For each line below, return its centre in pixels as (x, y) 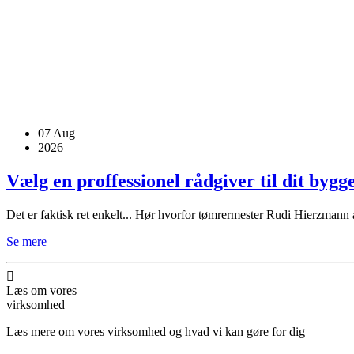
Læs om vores (41, 290)
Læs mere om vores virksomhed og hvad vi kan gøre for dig (156, 331)
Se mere (26, 241)
